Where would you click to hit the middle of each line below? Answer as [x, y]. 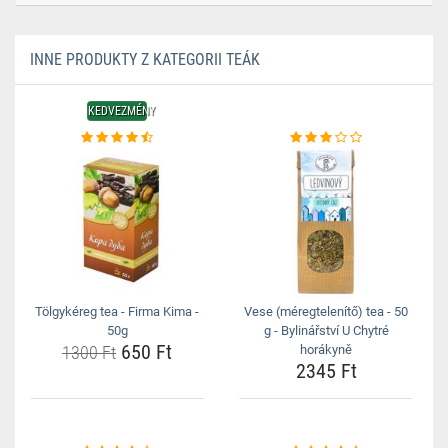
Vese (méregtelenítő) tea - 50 [326, 311]
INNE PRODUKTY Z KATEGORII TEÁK [145, 59]
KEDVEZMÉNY [121, 111]
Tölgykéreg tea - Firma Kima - [117, 311]
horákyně [326, 349]
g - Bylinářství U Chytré [326, 330]
